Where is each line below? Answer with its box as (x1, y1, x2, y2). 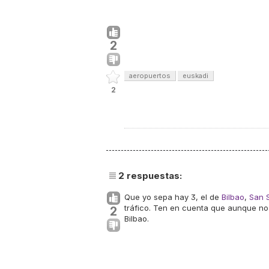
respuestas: (124, 170, 182, 181)
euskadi (183, 71, 208, 80)
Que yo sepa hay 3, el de (124, 192, 222, 202)
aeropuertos (129, 71, 171, 80)
